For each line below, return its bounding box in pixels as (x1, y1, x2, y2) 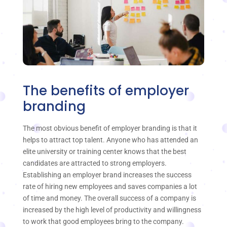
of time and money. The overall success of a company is (23, 194, 196, 203)
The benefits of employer (23, 82, 189, 100)
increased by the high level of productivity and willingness (23, 206, 201, 214)
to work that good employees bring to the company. (23, 217, 184, 226)
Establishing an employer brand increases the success (23, 171, 192, 179)
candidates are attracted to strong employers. (23, 159, 167, 168)
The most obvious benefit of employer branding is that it (23, 124, 197, 133)
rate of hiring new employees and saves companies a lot (23, 182, 197, 191)
